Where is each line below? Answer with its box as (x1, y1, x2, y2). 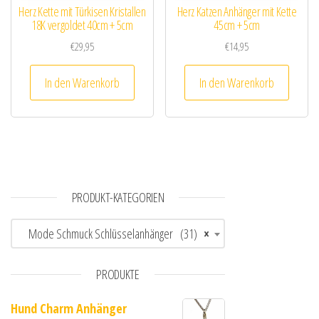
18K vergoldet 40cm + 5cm (31, 16, 133, 34)
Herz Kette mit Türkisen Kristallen (18, 3, 146, 21)
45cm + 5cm (214, 16, 260, 34)
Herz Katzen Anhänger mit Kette (177, 3, 297, 21)
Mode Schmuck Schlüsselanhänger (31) (18, 224, 197, 242)
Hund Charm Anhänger (11, 299, 127, 317)
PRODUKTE (96, 265, 140, 283)
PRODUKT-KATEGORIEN (71, 188, 164, 206)
